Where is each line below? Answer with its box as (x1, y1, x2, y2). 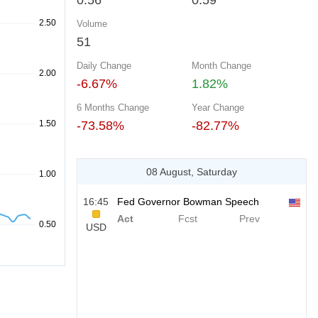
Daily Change (77, 60, 131, 71)
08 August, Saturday (146, 166, 237, 177)
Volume (77, 18, 107, 29)
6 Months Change (77, 102, 149, 113)
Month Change (192, 60, 251, 71)
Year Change (192, 102, 244, 113)
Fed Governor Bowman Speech (117, 196, 259, 207)
